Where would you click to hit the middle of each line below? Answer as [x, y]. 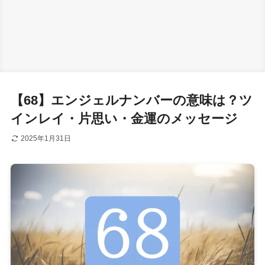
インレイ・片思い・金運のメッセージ [124, 119]
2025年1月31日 [46, 139]
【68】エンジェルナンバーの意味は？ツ [131, 101]
